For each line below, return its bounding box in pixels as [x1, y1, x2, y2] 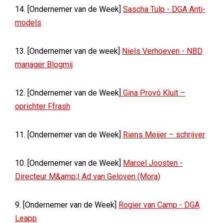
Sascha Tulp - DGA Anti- [123, 4, 206, 14]
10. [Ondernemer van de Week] [15, 158, 123, 168]
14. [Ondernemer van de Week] [15, 4, 123, 14]
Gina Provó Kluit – [121, 88, 185, 98]
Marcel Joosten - [123, 158, 183, 168]
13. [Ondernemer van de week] [15, 46, 122, 56]
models [15, 18, 41, 27]
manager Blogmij [15, 60, 73, 69]
